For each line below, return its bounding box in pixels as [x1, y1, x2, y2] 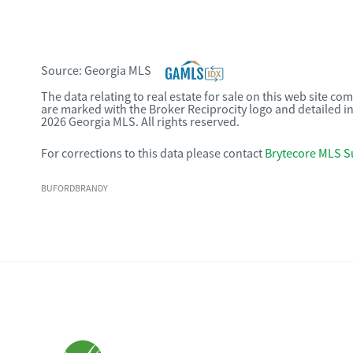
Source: [41, 63, 84, 79]
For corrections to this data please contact [41, 146, 262, 162]
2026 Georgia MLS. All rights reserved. [41, 114, 240, 130]
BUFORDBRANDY [41, 182, 108, 195]
